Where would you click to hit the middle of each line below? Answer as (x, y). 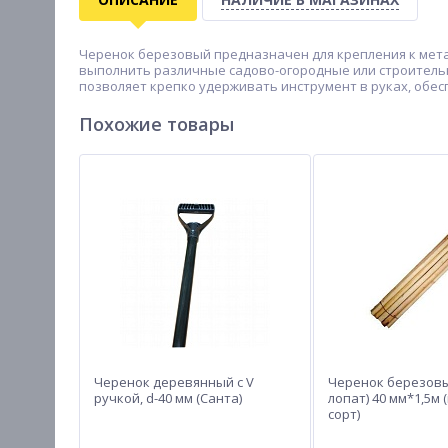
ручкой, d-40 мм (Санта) (168, 398)
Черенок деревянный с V (174, 382)
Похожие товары (156, 124)
